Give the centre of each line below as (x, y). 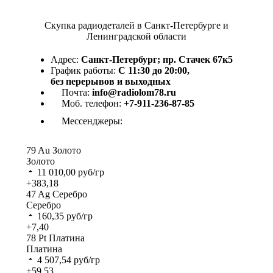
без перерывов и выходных (111, 82)
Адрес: (66, 60)
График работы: (84, 71)
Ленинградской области (136, 37)
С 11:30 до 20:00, (154, 71)
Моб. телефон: (93, 104)
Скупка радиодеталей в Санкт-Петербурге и (136, 26)
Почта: (77, 93)
